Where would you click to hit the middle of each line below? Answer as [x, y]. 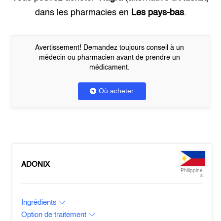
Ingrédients [40, 203]
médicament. [109, 68]
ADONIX [36, 164]
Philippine [191, 171]
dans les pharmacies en [83, 13]
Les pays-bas [157, 13]
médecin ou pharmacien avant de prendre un [109, 58]
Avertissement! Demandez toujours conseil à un [109, 48]
